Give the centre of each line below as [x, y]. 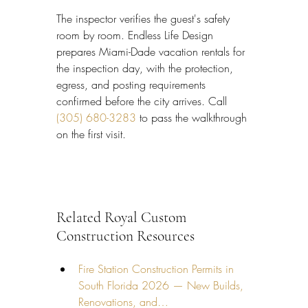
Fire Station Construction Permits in [158, 268]
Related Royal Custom [123, 218]
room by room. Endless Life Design [136, 35]
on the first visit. [91, 134]
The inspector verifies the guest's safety [145, 19]
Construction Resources [125, 236]
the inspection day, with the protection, [146, 68]
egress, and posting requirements [133, 85]
